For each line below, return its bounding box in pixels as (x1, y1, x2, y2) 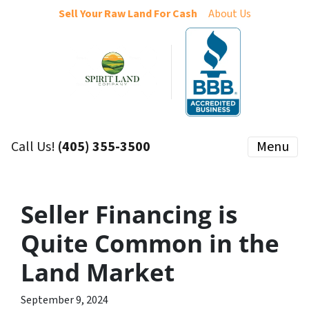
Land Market (21, 255, 175, 289)
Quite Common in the (21, 226, 279, 260)
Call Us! (11, 137, 58, 157)
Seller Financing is (21, 197, 237, 231)
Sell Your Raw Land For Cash (58, 6, 197, 21)
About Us (208, 6, 251, 21)
